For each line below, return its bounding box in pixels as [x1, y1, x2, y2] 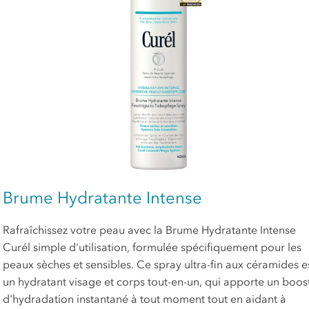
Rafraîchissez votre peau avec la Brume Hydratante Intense [2, 222, 296, 237]
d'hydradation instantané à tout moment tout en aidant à [2, 291, 286, 306]
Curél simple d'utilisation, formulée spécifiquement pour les [2, 239, 301, 254]
